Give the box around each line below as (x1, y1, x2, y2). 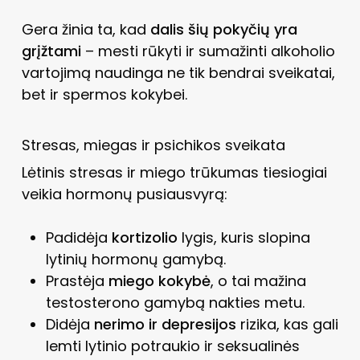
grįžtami (21, 40, 81, 61)
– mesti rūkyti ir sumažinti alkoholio (80, 40, 335, 61)
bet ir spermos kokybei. (21, 84, 187, 104)
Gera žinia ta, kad (21, 18, 150, 39)
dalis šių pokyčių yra (149, 18, 297, 39)
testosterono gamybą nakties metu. (45, 292, 305, 313)
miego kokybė (108, 270, 211, 291)
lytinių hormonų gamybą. (45, 248, 226, 269)
